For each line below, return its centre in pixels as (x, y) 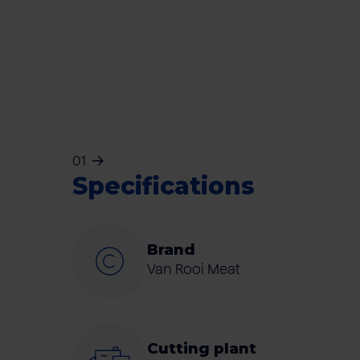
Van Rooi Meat (194, 269)
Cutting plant (202, 349)
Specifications (163, 186)
